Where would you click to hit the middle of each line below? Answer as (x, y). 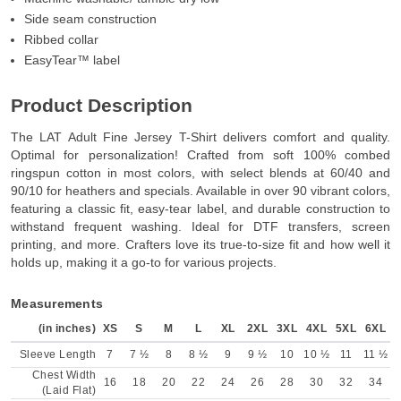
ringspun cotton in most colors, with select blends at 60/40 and (200, 173)
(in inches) (67, 329)
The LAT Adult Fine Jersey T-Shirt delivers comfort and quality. (200, 137)
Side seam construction (90, 19)
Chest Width (64, 375)
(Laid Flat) (68, 391)
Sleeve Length (57, 355)
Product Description (102, 106)
